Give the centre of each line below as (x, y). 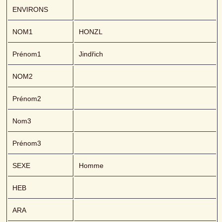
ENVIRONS (30, 10)
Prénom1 (27, 54)
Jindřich (91, 54)
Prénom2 (27, 99)
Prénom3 (27, 143)
